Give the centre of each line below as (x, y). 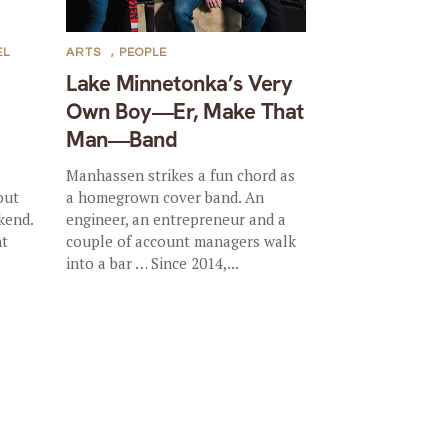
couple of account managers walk (181, 240)
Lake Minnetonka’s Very (179, 83)
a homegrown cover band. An (165, 196)
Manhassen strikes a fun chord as (181, 174)
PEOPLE (143, 52)
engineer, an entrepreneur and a (176, 218)
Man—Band (122, 139)
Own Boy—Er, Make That (185, 111)
